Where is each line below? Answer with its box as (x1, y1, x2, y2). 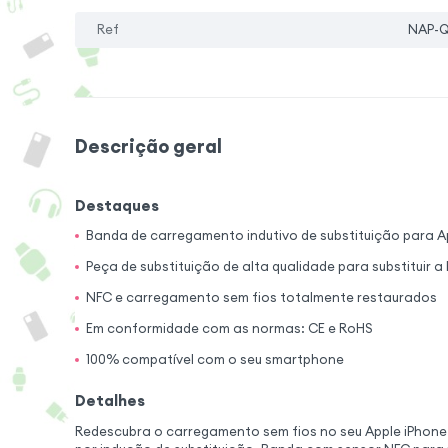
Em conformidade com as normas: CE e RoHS (86, 320, 374, 338)
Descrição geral (74, 134, 222, 159)
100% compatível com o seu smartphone (86, 351, 345, 369)
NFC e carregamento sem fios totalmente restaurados (86, 288, 438, 306)
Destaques (74, 195, 159, 215)
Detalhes (74, 391, 145, 411)
